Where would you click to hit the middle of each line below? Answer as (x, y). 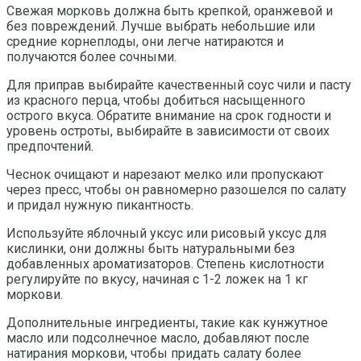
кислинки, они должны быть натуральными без (151, 248)
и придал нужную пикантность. (100, 205)
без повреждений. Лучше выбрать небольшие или (161, 26)
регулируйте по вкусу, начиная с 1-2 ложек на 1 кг (157, 279)
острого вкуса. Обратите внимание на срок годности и (169, 115)
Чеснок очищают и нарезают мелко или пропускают (165, 174)
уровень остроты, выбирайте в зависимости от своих (168, 131)
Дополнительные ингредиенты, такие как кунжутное (167, 322)
